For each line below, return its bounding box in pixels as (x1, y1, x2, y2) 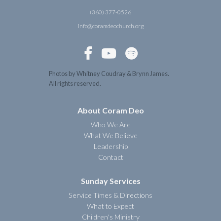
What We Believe (83, 131, 138, 140)
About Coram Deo (77, 105, 144, 115)
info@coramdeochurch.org (77, 22, 144, 29)
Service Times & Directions (69, 190, 152, 199)
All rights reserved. (49, 79, 101, 87)
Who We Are (90, 120, 131, 129)
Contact (98, 152, 123, 161)
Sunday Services (80, 176, 141, 185)
